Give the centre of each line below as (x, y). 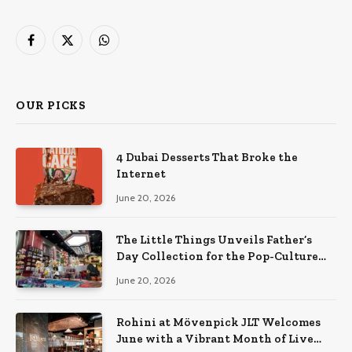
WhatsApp (128, 47)
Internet (141, 173)
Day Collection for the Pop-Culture (217, 256)
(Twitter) (86, 63)
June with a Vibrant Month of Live (215, 339)
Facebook (53, 47)
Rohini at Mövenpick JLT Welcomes (218, 323)
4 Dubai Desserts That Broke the (207, 157)
